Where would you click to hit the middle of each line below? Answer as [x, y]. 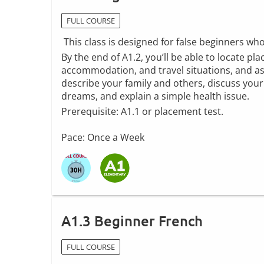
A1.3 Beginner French [132, 220]
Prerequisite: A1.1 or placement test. [142, 111]
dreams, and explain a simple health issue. [155, 96]
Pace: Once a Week [103, 137]
